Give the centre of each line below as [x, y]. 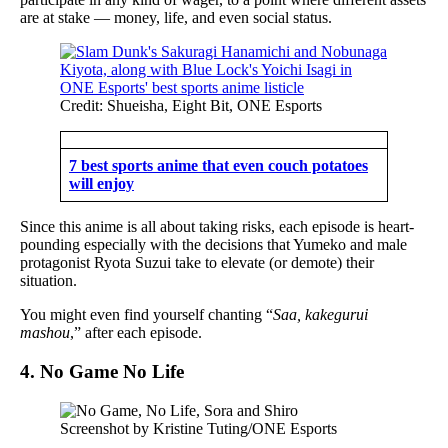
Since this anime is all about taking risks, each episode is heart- [217, 227]
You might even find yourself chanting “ [146, 315]
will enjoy [101, 184]
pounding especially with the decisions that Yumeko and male [213, 245]
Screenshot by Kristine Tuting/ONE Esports [198, 428]
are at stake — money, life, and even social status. [176, 18]
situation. [48, 281]
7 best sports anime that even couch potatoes [218, 166]
